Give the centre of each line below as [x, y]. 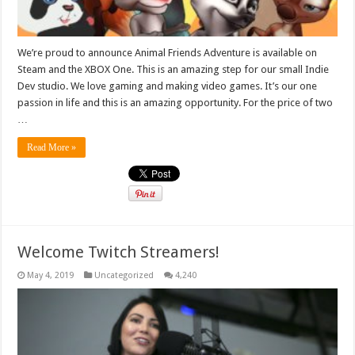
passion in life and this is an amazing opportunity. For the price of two [176, 103]
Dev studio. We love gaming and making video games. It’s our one [168, 86]
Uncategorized [124, 276]
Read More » [52, 148]
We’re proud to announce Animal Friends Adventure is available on [168, 53]
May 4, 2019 [51, 276]
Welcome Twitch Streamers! [119, 252]
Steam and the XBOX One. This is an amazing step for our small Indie [174, 70]
